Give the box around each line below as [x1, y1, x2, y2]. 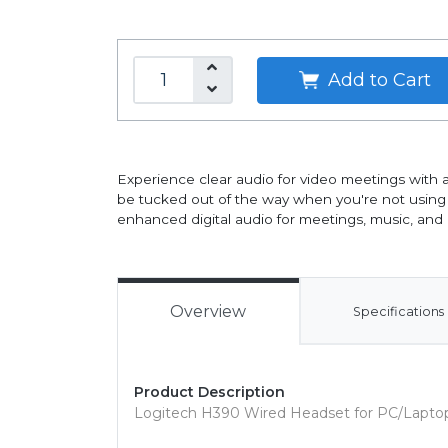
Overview [170, 302, 247, 321]
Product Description [134, 383, 285, 401]
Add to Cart [322, 68, 431, 91]
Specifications [353, 304, 445, 319]
